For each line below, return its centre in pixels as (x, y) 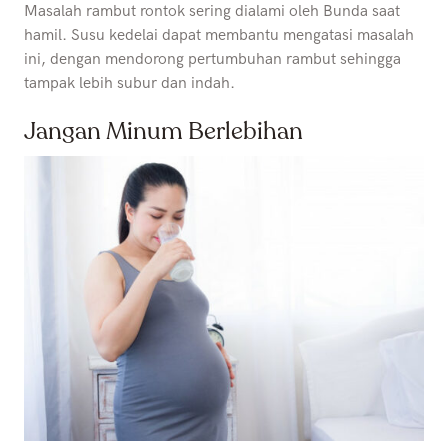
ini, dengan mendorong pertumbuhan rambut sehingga (212, 59)
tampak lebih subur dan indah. (131, 83)
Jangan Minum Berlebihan (163, 131)
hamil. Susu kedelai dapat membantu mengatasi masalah (219, 35)
